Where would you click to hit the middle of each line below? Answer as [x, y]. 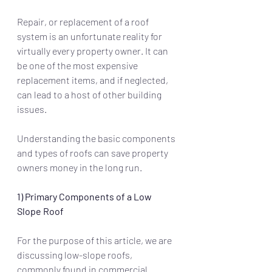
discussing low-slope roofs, [76, 255]
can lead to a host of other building [90, 95]
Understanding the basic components [97, 138]
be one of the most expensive [78, 66]
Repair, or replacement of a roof [84, 22]
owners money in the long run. [80, 168]
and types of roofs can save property [93, 153]
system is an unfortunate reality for [90, 36]
